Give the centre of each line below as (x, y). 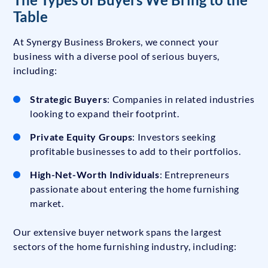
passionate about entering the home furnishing (135, 189)
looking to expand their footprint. (105, 114)
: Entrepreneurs (194, 175)
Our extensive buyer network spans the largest (118, 232)
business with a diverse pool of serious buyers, (117, 56)
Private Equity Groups (81, 137)
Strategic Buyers (69, 99)
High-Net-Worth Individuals (95, 175)
